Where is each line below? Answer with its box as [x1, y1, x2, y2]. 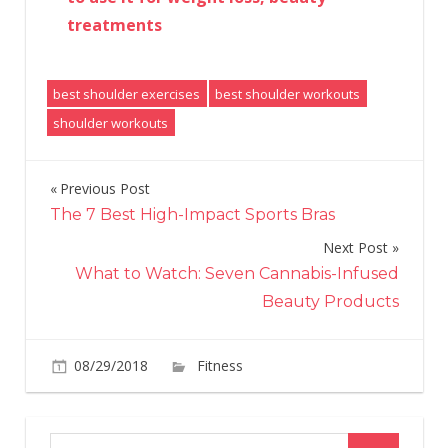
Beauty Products [261, 291, 399, 311]
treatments [66, 13, 162, 36]
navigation [48, 215, 168, 244]
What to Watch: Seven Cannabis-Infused [74, 263, 399, 283]
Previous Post [59, 178, 150, 198]
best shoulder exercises [53, 84, 201, 103]
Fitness [196, 355, 243, 375]
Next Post [322, 237, 388, 257]
